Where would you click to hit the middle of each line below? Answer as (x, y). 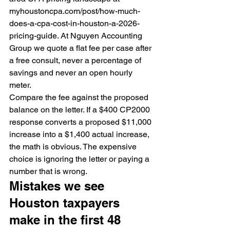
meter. (20, 85)
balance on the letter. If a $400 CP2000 (81, 110)
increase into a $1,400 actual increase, (80, 134)
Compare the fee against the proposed (80, 97)
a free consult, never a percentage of (76, 60)
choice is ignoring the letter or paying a (80, 159)
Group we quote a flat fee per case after (81, 48)
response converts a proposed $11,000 (81, 122)
